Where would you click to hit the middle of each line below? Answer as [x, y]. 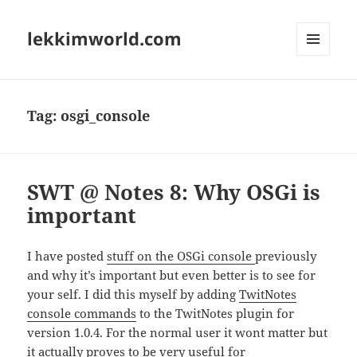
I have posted [67, 256]
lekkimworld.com [105, 39]
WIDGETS [319, 89]
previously [286, 256]
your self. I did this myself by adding [133, 294]
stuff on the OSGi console [181, 256]
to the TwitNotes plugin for [216, 314]
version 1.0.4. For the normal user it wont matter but [178, 333]
